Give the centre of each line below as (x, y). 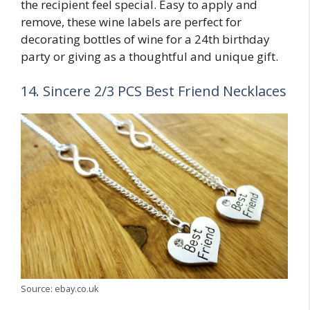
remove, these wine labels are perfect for (131, 22)
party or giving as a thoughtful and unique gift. (149, 57)
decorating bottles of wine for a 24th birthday (145, 39)
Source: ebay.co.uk (60, 288)
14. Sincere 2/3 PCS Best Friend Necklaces (154, 91)
